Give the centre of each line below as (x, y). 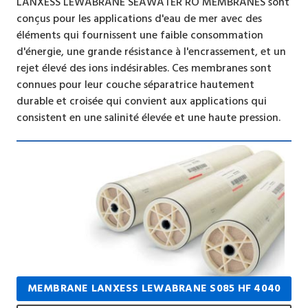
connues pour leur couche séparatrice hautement (135, 85)
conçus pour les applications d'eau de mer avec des (139, 19)
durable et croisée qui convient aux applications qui (141, 101)
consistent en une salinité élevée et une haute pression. (148, 118)
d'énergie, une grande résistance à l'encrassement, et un (151, 52)
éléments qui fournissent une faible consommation (140, 35)
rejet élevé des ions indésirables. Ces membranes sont (144, 68)
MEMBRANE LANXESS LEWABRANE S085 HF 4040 (154, 288)
